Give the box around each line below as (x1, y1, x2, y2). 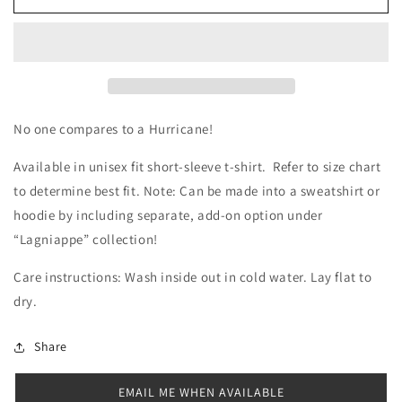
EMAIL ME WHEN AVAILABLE (118, 384, 284, 400)
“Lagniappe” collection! (13, 231, 158, 248)
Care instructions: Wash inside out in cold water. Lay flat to (13, 268, 372, 285)
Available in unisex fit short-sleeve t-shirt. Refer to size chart (13, 158, 381, 175)
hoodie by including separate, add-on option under (13, 206, 323, 223)
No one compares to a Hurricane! (13, 120, 214, 137)
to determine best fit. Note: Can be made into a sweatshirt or (13, 182, 380, 199)
